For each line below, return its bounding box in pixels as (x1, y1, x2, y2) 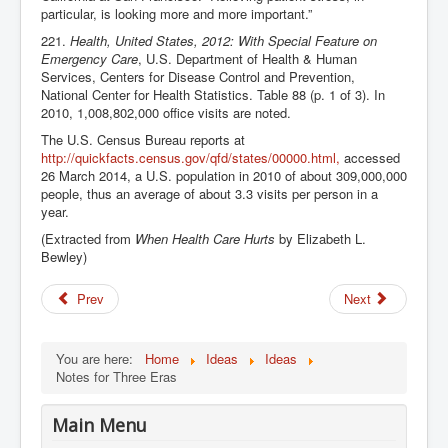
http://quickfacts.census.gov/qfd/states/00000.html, (41, 147, 340, 167)
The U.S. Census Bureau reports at (41, 129, 245, 149)
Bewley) (41, 246, 91, 266)
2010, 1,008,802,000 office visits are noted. (41, 102, 291, 122)
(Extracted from (41, 228, 135, 248)
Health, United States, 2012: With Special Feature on (70, 30, 377, 50)
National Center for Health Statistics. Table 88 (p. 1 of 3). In (41, 84, 385, 104)
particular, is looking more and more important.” (41, 3, 312, 23)
